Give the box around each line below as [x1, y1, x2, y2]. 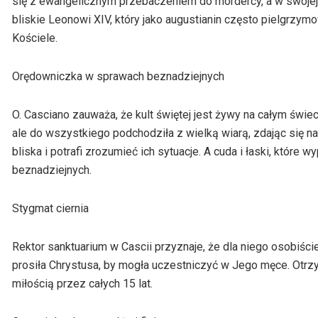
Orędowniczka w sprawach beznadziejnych [12, 70, 224, 84]
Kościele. [12, 31, 57, 45]
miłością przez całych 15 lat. [12, 277, 153, 291]
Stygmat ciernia [12, 202, 89, 216]
